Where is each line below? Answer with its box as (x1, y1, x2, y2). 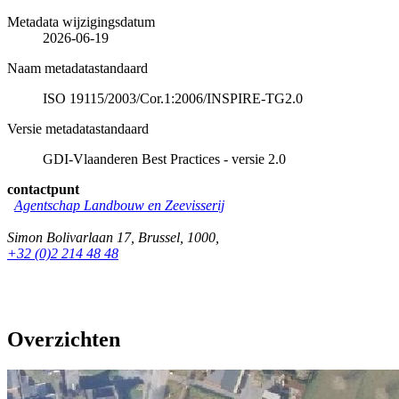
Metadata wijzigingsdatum (7, 14, 155, 30)
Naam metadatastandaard (7, 61, 148, 77)
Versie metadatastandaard (7, 121, 149, 137)
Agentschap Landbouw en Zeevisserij (14, 198, 224, 214)
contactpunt (7, 182, 79, 198)
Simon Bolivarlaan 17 (7, 230, 131, 246)
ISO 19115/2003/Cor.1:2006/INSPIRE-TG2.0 (43, 91, 303, 107)
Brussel (138, 230, 180, 246)
